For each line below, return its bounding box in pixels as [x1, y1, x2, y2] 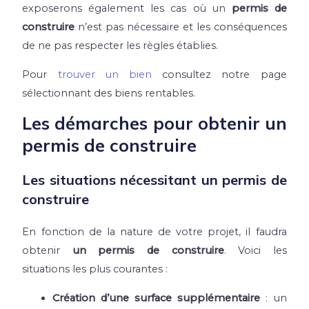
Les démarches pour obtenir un [22, 112, 287, 134]
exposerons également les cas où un [22, 1, 232, 14]
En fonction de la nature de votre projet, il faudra [22, 226, 287, 239]
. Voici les [223, 244, 287, 257]
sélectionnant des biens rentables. [22, 86, 196, 99]
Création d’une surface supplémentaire [52, 291, 261, 304]
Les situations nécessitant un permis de [22, 171, 287, 189]
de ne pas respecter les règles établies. [22, 39, 219, 52]
